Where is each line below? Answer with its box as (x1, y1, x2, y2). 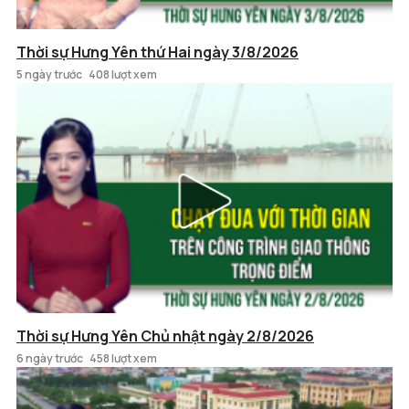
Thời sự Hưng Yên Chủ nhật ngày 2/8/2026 (16, 325, 314, 346)
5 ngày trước (16, 66, 82, 82)
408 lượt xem (89, 66, 157, 82)
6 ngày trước (16, 350, 83, 366)
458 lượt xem (89, 350, 157, 366)
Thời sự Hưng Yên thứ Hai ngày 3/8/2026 (16, 41, 299, 62)
